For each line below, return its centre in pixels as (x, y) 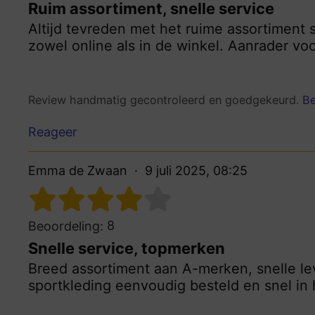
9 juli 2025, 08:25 (196, 170)
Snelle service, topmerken (127, 248)
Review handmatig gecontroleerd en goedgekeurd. (165, 100)
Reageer (53, 131)
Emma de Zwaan (78, 170)
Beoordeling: (66, 226)
